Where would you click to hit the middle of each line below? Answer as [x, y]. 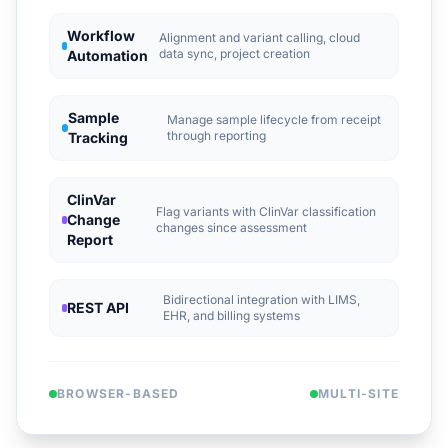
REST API [98, 307]
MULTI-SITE [358, 393]
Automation [108, 55]
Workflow [101, 35]
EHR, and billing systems [231, 315]
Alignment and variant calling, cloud [260, 37]
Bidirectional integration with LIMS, [261, 299]
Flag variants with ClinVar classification [265, 211]
